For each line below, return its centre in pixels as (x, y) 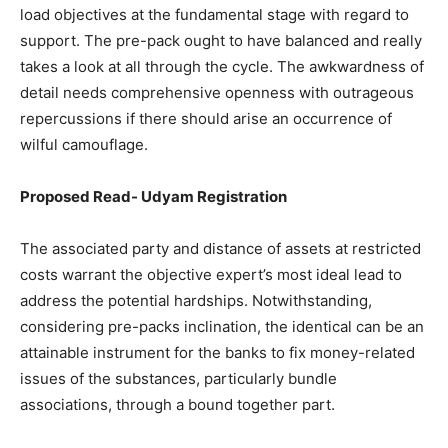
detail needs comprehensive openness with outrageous (217, 92)
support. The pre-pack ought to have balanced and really (221, 40)
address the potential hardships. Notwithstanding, (196, 300)
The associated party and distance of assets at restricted (220, 248)
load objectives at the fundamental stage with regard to (214, 14)
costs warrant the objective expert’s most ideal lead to (211, 274)
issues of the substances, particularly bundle (178, 378)
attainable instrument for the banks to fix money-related (217, 352)
